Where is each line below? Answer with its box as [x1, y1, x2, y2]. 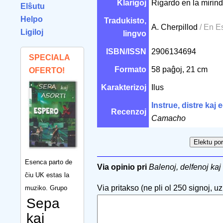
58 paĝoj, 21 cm [151, 65, 210, 74]
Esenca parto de [25, 158, 72, 166]
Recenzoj [111, 108, 146, 116]
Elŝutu [20, 2, 45, 10]
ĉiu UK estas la [25, 171, 69, 179]
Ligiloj [20, 28, 43, 36]
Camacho [151, 114, 186, 122]
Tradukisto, [104, 16, 146, 25]
